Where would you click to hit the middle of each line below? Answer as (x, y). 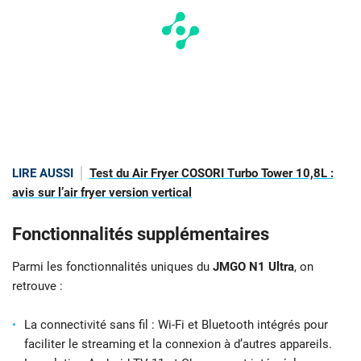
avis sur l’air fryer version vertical (102, 193)
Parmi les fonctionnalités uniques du (112, 267)
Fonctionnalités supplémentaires (141, 234)
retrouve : (37, 286)
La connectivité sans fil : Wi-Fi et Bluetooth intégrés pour (176, 325)
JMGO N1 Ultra (253, 267)
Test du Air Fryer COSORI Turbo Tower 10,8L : (211, 174)
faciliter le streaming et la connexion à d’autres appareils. (178, 344)
